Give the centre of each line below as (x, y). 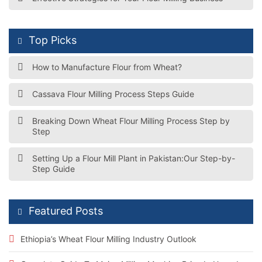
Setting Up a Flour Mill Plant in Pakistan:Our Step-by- (134, 158)
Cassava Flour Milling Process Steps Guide (113, 94)
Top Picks (53, 40)
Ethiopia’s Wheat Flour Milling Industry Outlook (108, 239)
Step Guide (54, 168)
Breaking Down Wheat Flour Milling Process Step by (131, 120)
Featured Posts (66, 211)
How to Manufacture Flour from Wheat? (107, 67)
